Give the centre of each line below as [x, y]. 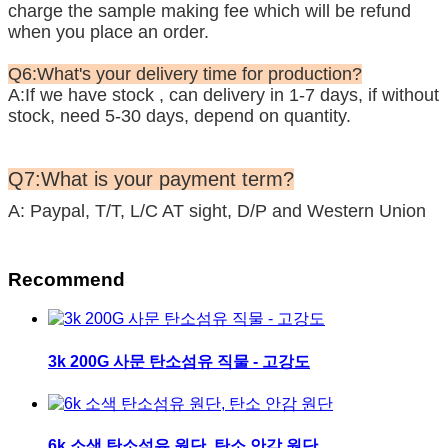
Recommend [66, 279]
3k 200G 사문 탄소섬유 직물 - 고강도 [179, 361]
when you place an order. [108, 31]
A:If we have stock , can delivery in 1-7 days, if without [223, 94]
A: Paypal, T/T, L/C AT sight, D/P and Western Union [217, 210]
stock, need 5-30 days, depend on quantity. [179, 115]
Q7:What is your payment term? [151, 178]
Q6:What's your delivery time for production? [185, 73]
